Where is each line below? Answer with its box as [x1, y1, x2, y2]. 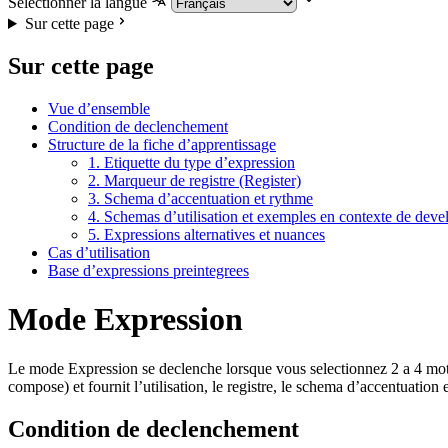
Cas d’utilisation [48, 243, 150, 261]
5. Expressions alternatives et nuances [88, 225, 325, 243]
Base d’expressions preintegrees [48, 261, 249, 279]
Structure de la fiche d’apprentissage [48, 135, 276, 153]
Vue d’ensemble [48, 99, 150, 117]
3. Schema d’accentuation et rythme [88, 189, 313, 207]
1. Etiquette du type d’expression [88, 153, 295, 171]
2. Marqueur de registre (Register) [88, 171, 301, 189]
